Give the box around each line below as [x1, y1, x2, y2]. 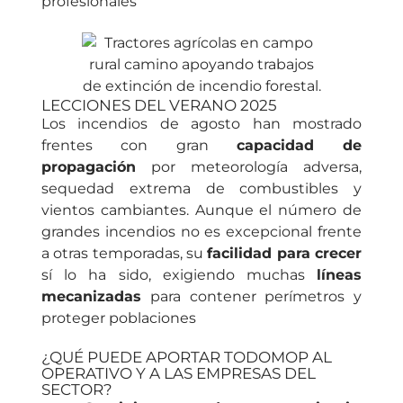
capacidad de [236, 136, 362, 154]
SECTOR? [41, 381, 112, 399]
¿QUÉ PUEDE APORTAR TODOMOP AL [41, 348, 332, 367]
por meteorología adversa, [136, 157, 362, 175]
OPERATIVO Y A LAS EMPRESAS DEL [41, 364, 316, 383]
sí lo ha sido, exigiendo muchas [41, 265, 317, 283]
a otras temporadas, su [41, 244, 208, 262]
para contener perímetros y [141, 287, 362, 305]
